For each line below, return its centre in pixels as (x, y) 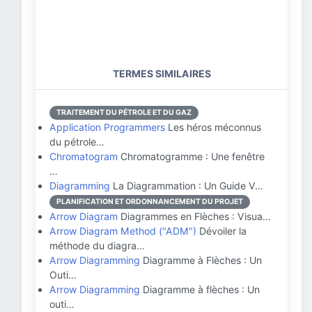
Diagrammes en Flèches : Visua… (194, 216)
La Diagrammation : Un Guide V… (187, 186)
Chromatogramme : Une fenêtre (191, 156)
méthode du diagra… (97, 245)
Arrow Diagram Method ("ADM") (123, 231)
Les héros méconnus (213, 127)
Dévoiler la (221, 231)
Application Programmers (107, 127)
